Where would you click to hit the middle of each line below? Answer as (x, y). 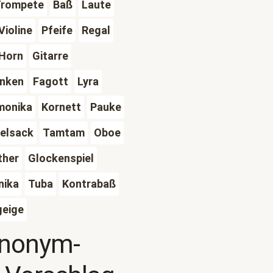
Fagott (50, 81)
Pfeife (57, 30)
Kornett (61, 107)
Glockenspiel (61, 158)
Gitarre (50, 56)
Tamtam (63, 133)
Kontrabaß (89, 184)
